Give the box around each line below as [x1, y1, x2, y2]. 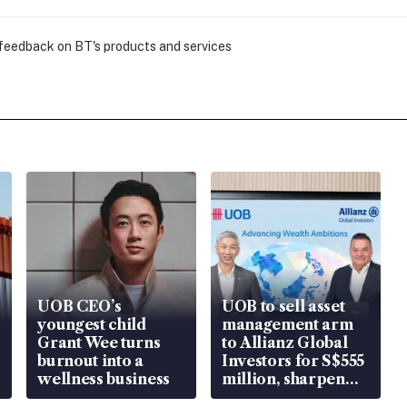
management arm [221, 315, 353, 334]
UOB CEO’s [37, 297, 122, 316]
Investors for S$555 [221, 352, 364, 371]
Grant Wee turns [37, 333, 161, 352]
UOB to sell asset [221, 297, 345, 316]
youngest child [37, 315, 147, 334]
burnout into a [37, 352, 144, 371]
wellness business [37, 370, 170, 389]
